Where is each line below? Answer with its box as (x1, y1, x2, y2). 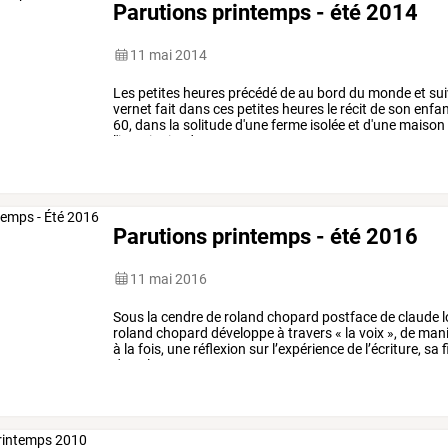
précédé (225, 84, 278, 101)
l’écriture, (362, 340, 422, 357)
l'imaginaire (113, 132, 184, 149)
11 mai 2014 (130, 46, 208, 63)
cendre (158, 308, 204, 325)
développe (208, 324, 275, 341)
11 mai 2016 (130, 270, 208, 287)
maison (396, 116, 446, 133)
